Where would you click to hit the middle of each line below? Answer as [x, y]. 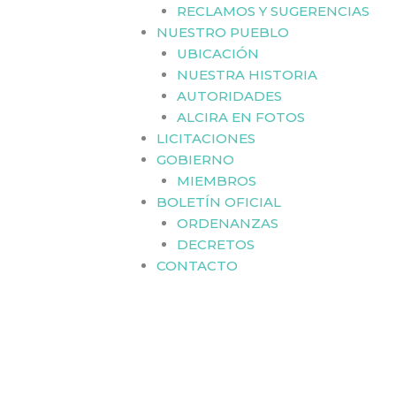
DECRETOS [215, 244]
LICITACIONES [206, 138]
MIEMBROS [216, 180]
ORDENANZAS [227, 223]
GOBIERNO [195, 159]
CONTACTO [197, 265]
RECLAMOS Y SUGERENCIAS [273, 11]
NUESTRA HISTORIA [247, 74]
